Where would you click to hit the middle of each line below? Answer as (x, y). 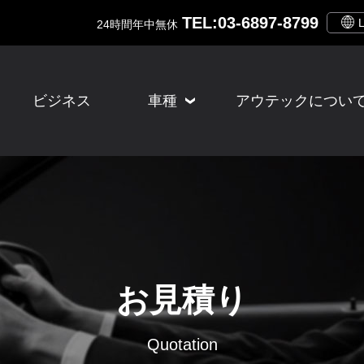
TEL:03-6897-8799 (250, 22)
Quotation (182, 344)
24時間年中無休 (137, 24)
